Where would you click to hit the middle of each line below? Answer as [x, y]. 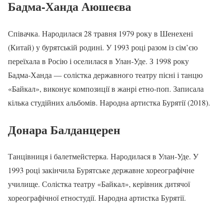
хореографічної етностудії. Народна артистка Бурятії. [97, 198]
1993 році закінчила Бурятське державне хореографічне [101, 170]
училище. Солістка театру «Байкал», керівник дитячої [99, 184]
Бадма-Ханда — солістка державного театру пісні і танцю [105, 74]
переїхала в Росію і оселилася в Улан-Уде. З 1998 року [98, 61]
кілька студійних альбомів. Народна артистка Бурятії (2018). [109, 102]
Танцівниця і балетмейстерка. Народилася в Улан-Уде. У [103, 156]
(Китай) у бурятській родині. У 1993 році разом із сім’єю [103, 47]
